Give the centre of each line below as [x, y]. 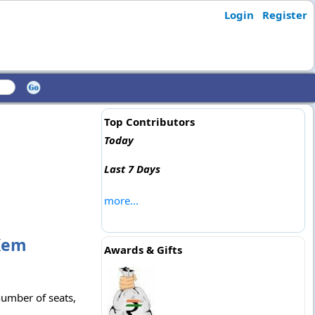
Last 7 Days [132, 169]
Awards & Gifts [143, 250]
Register [284, 15]
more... [121, 200]
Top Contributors [149, 122]
